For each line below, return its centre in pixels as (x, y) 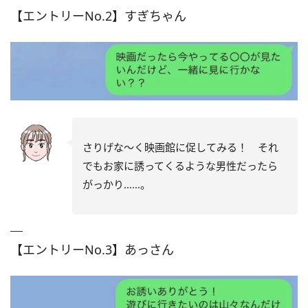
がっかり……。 (117, 185)
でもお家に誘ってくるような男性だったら (180, 166)
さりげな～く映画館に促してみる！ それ (180, 147)
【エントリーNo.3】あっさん (92, 250)
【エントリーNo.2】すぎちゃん (98, 15)
